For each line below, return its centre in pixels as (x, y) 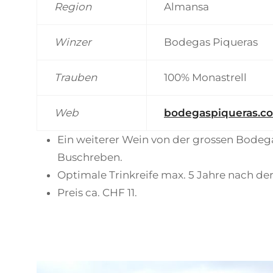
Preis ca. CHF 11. (97, 193)
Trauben (76, 77)
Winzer (73, 42)
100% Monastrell (205, 77)
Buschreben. (90, 157)
